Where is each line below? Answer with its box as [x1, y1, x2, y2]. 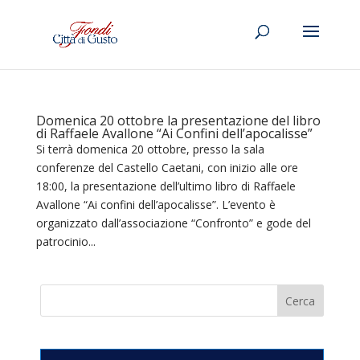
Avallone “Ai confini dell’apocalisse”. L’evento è [35, 197, 276, 212]
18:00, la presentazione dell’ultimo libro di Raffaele [35, 178, 296, 194]
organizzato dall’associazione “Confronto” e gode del [35, 215, 311, 231]
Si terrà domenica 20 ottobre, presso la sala [35, 141, 264, 157]
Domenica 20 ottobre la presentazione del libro [35, 112, 321, 129]
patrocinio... [35, 234, 96, 249]
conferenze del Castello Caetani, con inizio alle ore [35, 160, 298, 175]
